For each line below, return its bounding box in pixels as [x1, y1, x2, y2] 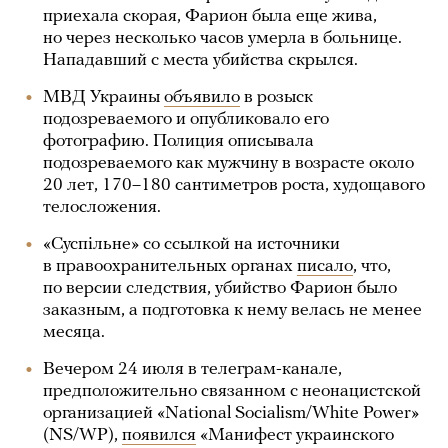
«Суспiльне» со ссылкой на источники [43, 235, 340, 254]
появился [122, 426, 196, 445]
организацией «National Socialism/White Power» [43, 404, 419, 423]
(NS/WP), [43, 426, 122, 445]
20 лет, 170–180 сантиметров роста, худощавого [43, 176, 425, 195]
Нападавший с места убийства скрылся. [43, 51, 358, 70]
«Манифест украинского [196, 426, 394, 445]
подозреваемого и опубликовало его [43, 110, 329, 129]
